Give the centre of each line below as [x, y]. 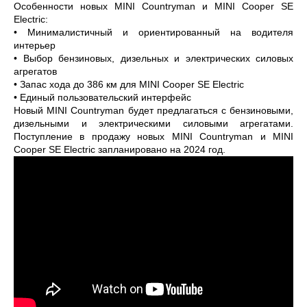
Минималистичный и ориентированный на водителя [160, 33]
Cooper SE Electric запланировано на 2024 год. [120, 150]
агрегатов [35, 72]
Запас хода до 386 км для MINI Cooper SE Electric [132, 85]
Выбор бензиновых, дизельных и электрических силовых [158, 59]
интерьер [35, 46]
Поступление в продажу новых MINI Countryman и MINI [153, 137]
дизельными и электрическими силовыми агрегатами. [153, 124]
